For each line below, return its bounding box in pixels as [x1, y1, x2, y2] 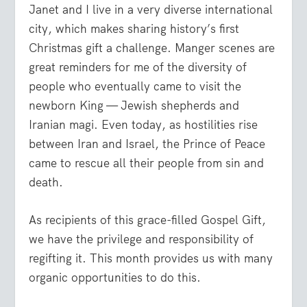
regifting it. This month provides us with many [29, 251, 273, 267]
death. [29, 175, 64, 191]
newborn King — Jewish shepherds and [29, 98, 240, 114]
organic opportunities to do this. [29, 270, 201, 286]
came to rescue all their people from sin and [29, 156, 265, 171]
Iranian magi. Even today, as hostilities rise [29, 117, 258, 133]
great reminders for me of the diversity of [29, 60, 247, 75]
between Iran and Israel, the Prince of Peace [29, 136, 266, 152]
